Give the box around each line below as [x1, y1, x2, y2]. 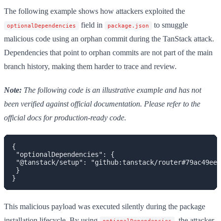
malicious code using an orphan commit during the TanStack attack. [4, 34, 214, 43]
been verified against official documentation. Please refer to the [4, 99, 200, 108]
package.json [108, 22, 149, 29]
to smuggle [152, 20, 188, 29]
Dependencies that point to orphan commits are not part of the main [4, 48, 213, 57]
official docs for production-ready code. [4, 113, 126, 122]
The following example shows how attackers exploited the [4, 6, 185, 15]
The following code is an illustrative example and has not [22, 85, 201, 94]
